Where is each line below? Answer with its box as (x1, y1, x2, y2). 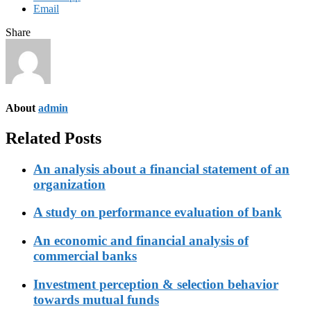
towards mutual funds (33, 292, 159, 307)
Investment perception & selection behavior (33, 276, 278, 292)
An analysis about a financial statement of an (33, 161, 289, 176)
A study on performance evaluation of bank (33, 205, 282, 220)
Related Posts (6, 128, 101, 147)
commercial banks (33, 249, 137, 264)
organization (33, 176, 106, 192)
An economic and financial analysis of (33, 233, 249, 249)
